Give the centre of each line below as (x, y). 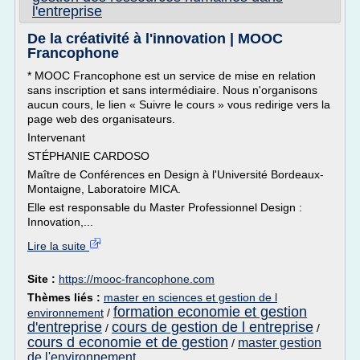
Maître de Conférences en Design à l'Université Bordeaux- (176, 174)
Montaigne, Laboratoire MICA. (104, 189)
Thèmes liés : (65, 297)
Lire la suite (58, 246)
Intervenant (56, 137)
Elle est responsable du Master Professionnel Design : (165, 207)
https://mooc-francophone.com (137, 279)
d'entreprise (65, 327)
